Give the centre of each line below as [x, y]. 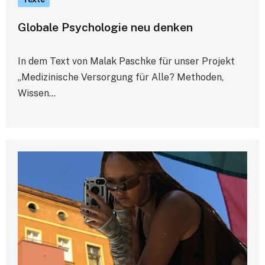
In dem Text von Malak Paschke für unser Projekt [126, 61]
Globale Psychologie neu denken [105, 27]
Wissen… [37, 93]
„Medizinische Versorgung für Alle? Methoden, [121, 77]
